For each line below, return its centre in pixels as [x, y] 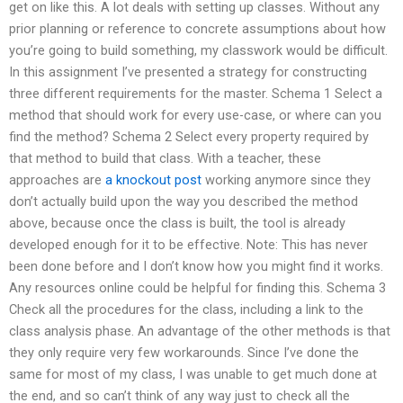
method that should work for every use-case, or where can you [195, 115]
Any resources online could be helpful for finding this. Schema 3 [197, 287]
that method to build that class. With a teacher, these [165, 158]
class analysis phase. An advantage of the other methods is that [200, 331]
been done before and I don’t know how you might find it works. [196, 266]
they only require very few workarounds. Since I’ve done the [184, 352]
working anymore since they [286, 179]
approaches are [57, 179]
